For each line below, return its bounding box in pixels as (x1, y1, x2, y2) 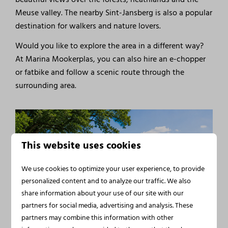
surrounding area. (15, 79, 77, 93)
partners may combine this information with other (21, 212, 174, 223)
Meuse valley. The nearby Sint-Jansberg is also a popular (15, 6, 213, 20)
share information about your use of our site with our (21, 187, 184, 199)
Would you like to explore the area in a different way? (15, 39, 204, 53)
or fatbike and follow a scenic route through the (15, 66, 185, 79)
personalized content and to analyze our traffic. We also (21, 175, 191, 187)
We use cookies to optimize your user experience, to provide (21, 163, 205, 175)
